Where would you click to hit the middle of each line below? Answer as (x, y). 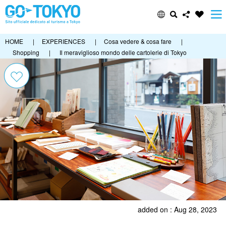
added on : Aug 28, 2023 (177, 209)
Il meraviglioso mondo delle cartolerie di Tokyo (123, 52)
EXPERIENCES (64, 41)
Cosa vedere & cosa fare (138, 41)
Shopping (26, 52)
